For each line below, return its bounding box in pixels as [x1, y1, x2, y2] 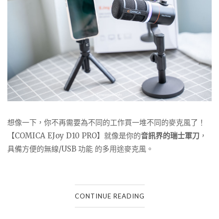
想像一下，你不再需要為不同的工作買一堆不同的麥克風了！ [7, 117, 205, 127]
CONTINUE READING [74, 192, 145, 200]
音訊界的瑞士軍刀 [141, 131, 199, 140]
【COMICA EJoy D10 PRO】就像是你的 [7, 131, 141, 140]
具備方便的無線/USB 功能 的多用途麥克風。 [7, 144, 153, 153]
